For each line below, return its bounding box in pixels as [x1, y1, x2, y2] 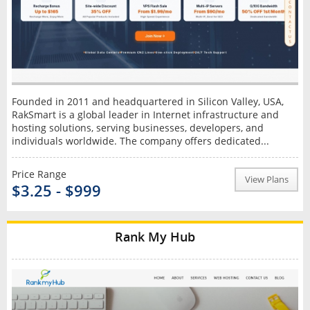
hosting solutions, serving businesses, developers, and [11, 120, 264, 134]
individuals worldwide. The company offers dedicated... [11, 134, 269, 147]
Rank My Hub [115, 228, 195, 245]
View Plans [244, 173, 289, 185]
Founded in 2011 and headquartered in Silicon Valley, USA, [11, 94, 284, 108]
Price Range [11, 167, 66, 181]
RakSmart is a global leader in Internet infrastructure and [11, 107, 279, 121]
